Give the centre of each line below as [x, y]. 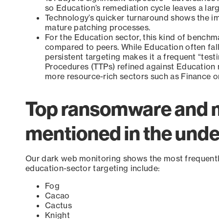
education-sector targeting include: [93, 168]
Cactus [58, 206]
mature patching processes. [98, 28]
